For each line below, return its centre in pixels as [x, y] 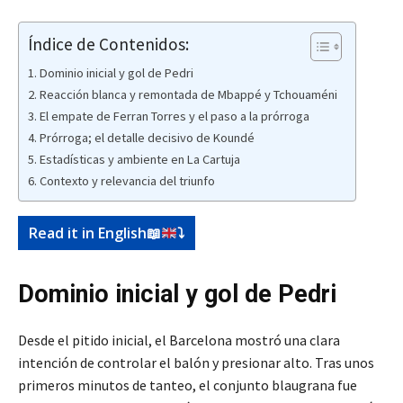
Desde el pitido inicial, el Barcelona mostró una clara [179, 340]
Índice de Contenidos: [108, 44]
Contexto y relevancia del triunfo [127, 181]
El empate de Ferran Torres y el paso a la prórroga [174, 116]
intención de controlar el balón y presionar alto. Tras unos [196, 363]
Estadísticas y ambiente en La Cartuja [139, 160]
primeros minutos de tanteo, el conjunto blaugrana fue [188, 385]
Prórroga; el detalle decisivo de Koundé [147, 138]
